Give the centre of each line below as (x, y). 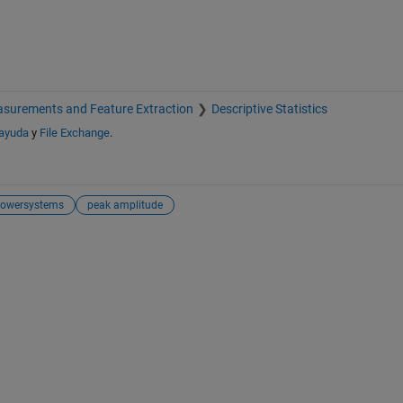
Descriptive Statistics (269, 109)
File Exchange (74, 133)
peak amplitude (125, 205)
